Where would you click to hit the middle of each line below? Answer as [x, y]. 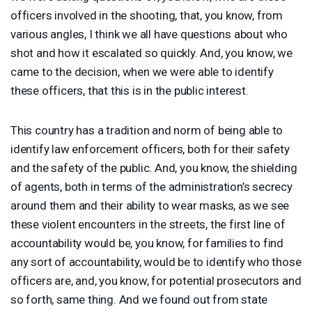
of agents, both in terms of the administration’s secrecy [151, 186]
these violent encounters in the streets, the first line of [148, 224]
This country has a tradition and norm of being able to [147, 130]
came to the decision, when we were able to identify [142, 71]
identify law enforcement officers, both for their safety [150, 149]
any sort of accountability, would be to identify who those [156, 262]
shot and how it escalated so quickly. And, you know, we [151, 53]
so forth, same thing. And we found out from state [139, 299]
